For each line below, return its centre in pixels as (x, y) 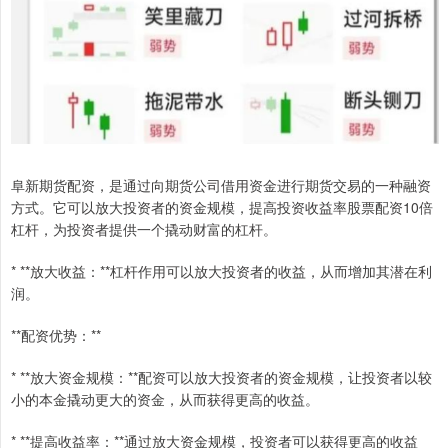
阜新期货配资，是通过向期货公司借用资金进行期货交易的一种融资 (221, 185)
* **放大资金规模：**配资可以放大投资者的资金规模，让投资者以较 (221, 377)
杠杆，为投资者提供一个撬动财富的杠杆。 (144, 229)
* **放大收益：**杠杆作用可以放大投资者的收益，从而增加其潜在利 (221, 271)
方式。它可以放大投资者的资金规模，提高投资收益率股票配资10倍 (222, 207)
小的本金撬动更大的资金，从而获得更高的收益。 (165, 399)
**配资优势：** (56, 335)
